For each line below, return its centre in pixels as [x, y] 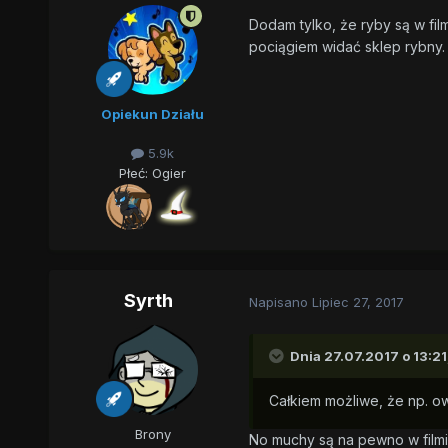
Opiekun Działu [153, 114]
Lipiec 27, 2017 [357, 301]
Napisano [280, 301]
